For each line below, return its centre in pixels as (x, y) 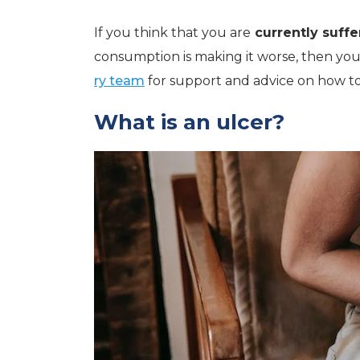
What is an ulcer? (189, 122)
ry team (119, 81)
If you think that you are (172, 33)
